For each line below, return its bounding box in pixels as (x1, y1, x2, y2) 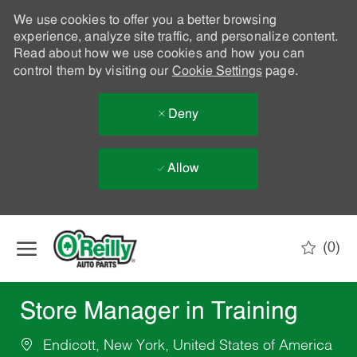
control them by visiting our (13, 65, 172, 78)
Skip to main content (127, 217, 230, 229)
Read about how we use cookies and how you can (13, 48, 304, 61)
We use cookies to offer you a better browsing (13, 14, 277, 27)
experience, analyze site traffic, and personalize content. (13, 31, 339, 44)
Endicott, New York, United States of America (38, 339, 332, 354)
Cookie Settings (171, 65, 262, 78)
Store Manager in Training (19, 300, 298, 326)
